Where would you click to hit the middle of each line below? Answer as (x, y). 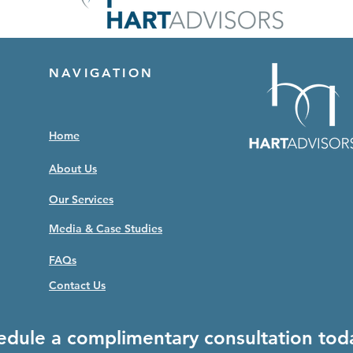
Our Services (81, 200)
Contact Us (77, 286)
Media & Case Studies (106, 229)
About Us (73, 169)
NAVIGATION (101, 73)
